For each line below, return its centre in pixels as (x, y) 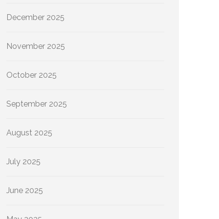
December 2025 (35, 17)
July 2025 (23, 162)
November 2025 (36, 46)
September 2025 (37, 104)
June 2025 (25, 190)
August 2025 (29, 133)
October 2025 (32, 75)
